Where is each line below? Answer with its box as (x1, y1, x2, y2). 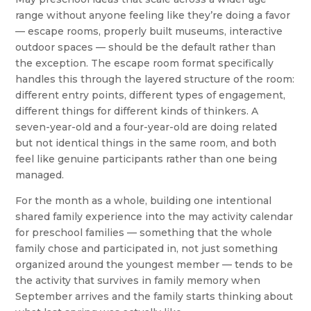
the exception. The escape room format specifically (15, 57, 274, 70)
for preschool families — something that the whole (15, 226, 273, 239)
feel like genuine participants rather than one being (15, 153, 278, 166)
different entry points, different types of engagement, (15, 89, 286, 102)
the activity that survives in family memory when (15, 274, 261, 287)
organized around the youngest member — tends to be (15, 258, 294, 271)
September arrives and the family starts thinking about (15, 290, 294, 303)
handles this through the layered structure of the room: (15, 73, 295, 86)
